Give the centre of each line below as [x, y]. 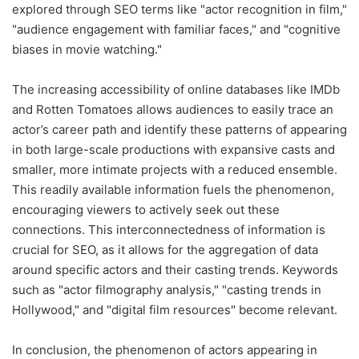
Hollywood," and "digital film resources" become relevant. [175, 309]
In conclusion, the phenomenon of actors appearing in [165, 349]
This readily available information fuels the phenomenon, [173, 189]
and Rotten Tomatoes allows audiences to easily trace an [173, 109]
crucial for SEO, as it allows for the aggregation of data [165, 249]
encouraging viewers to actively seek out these [146, 209]
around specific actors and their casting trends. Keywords [175, 269]
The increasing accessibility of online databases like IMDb [176, 89]
